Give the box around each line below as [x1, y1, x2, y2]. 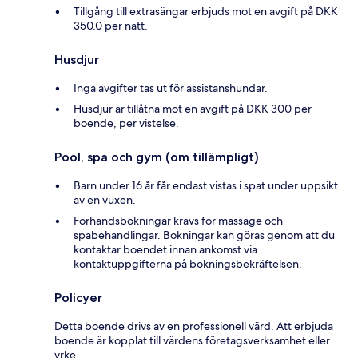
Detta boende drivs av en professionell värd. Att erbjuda [54, 318, 333, 333]
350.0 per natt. [74, 18, 148, 33]
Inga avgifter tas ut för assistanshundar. [74, 80, 268, 95]
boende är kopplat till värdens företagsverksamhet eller [54, 332, 330, 348]
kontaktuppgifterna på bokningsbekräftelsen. [74, 256, 302, 271]
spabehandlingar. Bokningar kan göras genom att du [74, 227, 335, 242]
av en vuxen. [74, 192, 136, 207]
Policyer [54, 289, 102, 305]
